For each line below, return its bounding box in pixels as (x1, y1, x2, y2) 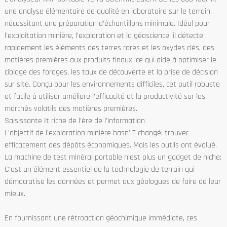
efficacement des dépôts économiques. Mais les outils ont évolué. (4, 139, 217, 150)
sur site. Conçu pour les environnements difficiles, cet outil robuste (4, 79, 220, 90)
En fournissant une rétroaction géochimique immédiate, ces (4, 212, 197, 223)
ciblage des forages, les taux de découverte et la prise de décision (4, 66, 218, 78)
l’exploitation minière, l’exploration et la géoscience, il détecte (4, 30, 203, 41)
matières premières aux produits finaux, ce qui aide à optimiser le (4, 54, 216, 65)
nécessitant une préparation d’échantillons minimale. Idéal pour (4, 18, 210, 29)
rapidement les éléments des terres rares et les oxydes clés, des (4, 42, 214, 53)
